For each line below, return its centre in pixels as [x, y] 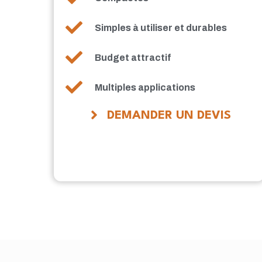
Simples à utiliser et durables [161, 27]
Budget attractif [133, 57]
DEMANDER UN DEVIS [169, 116]
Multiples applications [145, 87]
